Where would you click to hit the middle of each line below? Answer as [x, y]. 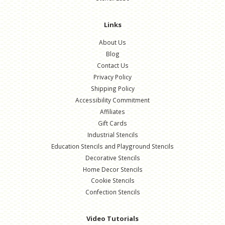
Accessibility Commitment [113, 100]
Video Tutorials [113, 219]
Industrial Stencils [113, 134]
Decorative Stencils [113, 157]
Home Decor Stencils [113, 169]
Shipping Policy [113, 88]
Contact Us [113, 65]
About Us [113, 42]
